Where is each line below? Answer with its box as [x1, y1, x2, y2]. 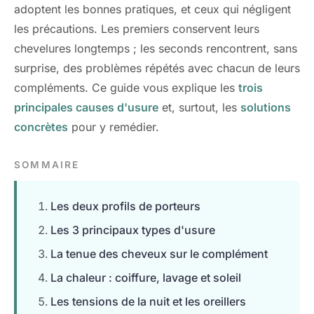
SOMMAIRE [14, 159, 80, 170]
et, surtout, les [158, 100, 240, 114]
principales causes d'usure [14, 100, 158, 114]
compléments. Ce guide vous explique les [14, 81, 238, 95]
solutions [240, 100, 291, 114]
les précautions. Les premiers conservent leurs [14, 22, 259, 36]
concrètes [14, 120, 68, 134]
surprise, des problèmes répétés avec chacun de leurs [14, 61, 300, 75]
